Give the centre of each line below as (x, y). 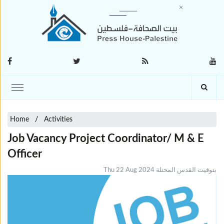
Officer (25, 154)
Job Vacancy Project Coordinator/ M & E (106, 138)
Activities (58, 119)
